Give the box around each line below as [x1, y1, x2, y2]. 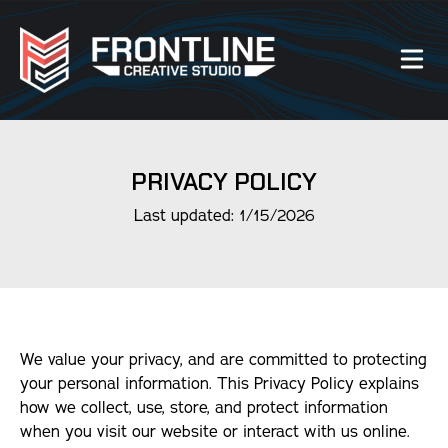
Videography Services [100, 307, 279, 329]
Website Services [100, 251, 242, 273]
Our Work [50, 151, 128, 173]
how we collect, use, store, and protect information [20, 397, 388, 419]
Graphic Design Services [100, 363, 301, 385]
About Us [50, 197, 126, 219]
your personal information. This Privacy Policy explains [20, 373, 419, 395]
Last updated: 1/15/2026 [133, 205, 315, 227]
